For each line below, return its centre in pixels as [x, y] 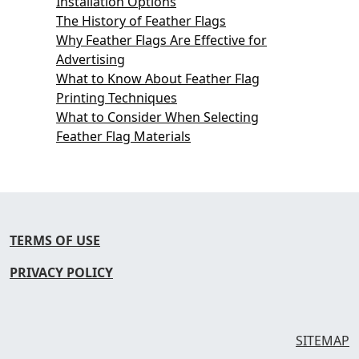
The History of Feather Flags [141, 20]
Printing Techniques [117, 97]
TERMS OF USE [55, 240]
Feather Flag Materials [123, 136]
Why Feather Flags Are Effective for [161, 40]
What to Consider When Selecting [157, 117]
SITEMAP [323, 340]
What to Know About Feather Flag [158, 78]
